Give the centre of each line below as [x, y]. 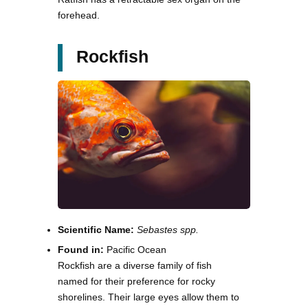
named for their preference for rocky [136, 282]
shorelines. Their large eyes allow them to [148, 297]
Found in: [81, 250]
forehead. [79, 15]
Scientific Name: [96, 230]
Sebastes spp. [168, 230]
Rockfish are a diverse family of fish [135, 266]
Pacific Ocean [135, 250]
